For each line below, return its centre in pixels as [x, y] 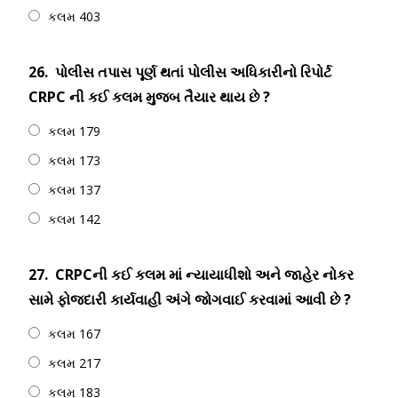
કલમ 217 [74, 363]
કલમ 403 [74, 16]
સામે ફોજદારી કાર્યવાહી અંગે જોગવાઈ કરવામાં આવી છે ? [190, 299]
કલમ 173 [74, 160]
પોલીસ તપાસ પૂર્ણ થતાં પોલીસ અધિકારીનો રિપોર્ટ [193, 72]
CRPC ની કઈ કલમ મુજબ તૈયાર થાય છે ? [149, 97]
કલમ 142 [74, 219]
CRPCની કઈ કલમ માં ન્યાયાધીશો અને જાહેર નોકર [204, 275]
